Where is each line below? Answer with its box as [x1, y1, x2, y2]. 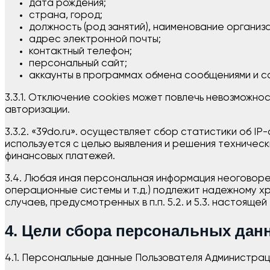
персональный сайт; [29, 58, 127, 69]
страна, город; [29, 10, 102, 21]
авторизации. [5, 105, 70, 116]
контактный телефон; [29, 46, 132, 57]
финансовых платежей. [5, 151, 115, 162]
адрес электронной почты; [29, 34, 161, 45]
